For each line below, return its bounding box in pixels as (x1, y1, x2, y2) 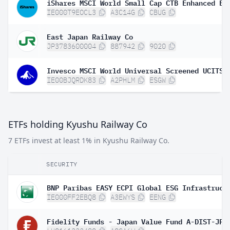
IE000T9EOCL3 (47, 8, 96, 17)
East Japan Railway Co (47, 30, 133, 42)
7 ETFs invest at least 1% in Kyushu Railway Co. (8, 136, 169, 145)
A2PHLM (110, 75, 135, 85)
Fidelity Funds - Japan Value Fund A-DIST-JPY (47, 215, 227, 226)
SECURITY (46, 160, 78, 168)
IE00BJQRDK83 (47, 75, 96, 85)
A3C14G (110, 8, 135, 17)
